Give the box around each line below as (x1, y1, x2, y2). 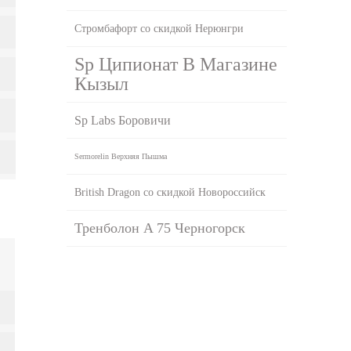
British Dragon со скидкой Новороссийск (74, 186, 266, 198)
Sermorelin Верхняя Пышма (74, 151, 168, 161)
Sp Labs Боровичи (74, 113, 172, 127)
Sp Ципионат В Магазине (74, 53, 278, 74)
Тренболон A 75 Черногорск (74, 219, 246, 236)
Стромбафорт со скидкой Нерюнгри (74, 22, 244, 34)
